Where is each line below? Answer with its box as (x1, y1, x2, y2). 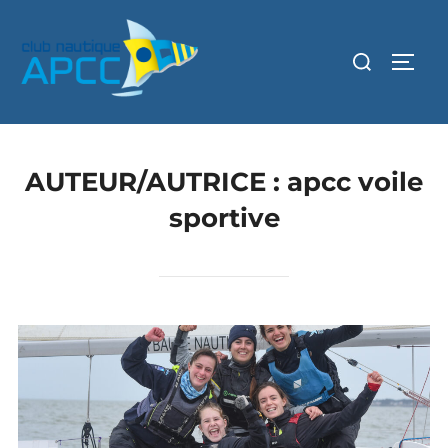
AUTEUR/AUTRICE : (25, 166, 287, 199)
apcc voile (287, 166, 423, 199)
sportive (168, 202, 280, 235)
